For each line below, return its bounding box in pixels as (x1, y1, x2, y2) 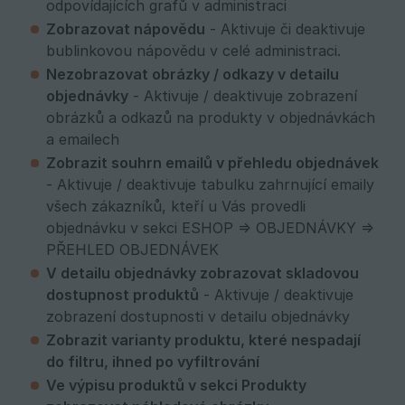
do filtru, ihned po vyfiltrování (46, 353, 259, 372)
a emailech (46, 130, 119, 149)
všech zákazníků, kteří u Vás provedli (46, 197, 306, 216)
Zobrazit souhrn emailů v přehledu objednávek (46, 154, 379, 173)
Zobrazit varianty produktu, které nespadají (46, 331, 361, 350)
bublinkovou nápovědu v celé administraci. (46, 42, 341, 61)
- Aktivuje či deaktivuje (205, 20, 365, 39)
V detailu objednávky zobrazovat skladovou (46, 264, 359, 283)
